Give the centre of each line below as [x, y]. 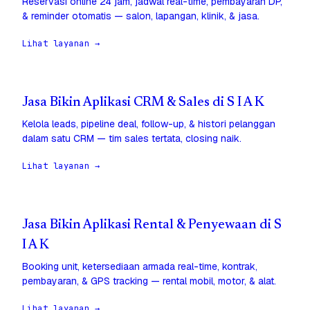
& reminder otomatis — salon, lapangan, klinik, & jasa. [141, 16]
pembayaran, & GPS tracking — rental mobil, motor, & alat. [149, 281]
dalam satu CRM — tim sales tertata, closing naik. [132, 139]
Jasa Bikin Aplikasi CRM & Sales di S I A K [143, 103]
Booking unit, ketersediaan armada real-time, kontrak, [140, 267]
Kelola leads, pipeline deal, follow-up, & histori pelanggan [149, 124]
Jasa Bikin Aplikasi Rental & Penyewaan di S [152, 226]
